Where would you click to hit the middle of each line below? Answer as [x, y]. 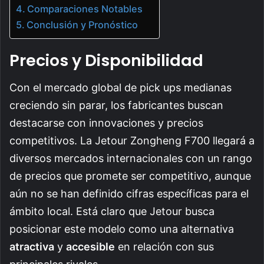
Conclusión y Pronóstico [82, 24]
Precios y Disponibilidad [106, 60]
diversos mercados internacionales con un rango [131, 159]
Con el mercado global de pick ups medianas [121, 88]
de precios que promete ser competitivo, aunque [130, 176]
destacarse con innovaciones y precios [106, 123]
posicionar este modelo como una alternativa [122, 229]
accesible [90, 247]
